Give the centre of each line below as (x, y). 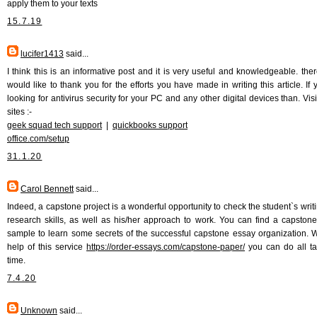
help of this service (47, 247)
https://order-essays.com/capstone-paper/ (166, 247)
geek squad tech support (54, 125)
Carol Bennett (47, 189)
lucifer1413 (42, 53)
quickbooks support (150, 125)
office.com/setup (38, 138)
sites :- (19, 111)
